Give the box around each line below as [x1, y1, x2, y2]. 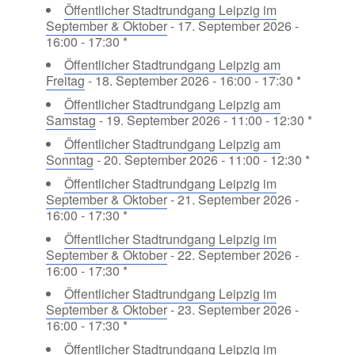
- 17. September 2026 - [166, 16, 299, 35]
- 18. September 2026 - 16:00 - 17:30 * [84, 71, 301, 90]
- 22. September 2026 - [166, 245, 299, 264]
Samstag [45, 111, 96, 130]
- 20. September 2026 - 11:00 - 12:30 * [93, 150, 310, 169]
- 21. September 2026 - [166, 189, 299, 208]
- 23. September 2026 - [166, 300, 299, 319]
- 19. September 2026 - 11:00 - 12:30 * [95, 111, 312, 130]
